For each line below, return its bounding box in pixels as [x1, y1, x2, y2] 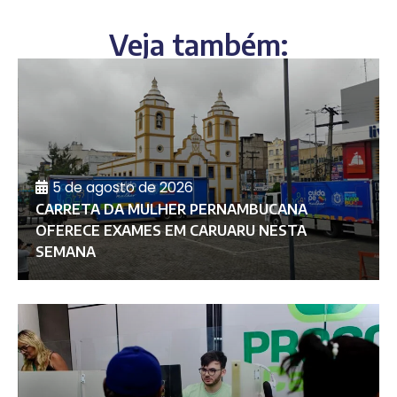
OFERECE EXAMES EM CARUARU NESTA [35, 222, 307, 240]
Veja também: [109, 27, 288, 63]
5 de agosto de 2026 [51, 177, 193, 198]
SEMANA [35, 243, 96, 261]
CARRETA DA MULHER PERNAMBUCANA [35, 200, 307, 219]
